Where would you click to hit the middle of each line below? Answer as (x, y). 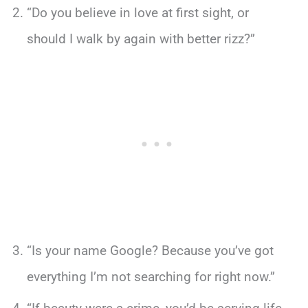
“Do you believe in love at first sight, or (137, 13)
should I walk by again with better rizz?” (141, 39)
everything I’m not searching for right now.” (151, 277)
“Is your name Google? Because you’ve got (150, 251)
